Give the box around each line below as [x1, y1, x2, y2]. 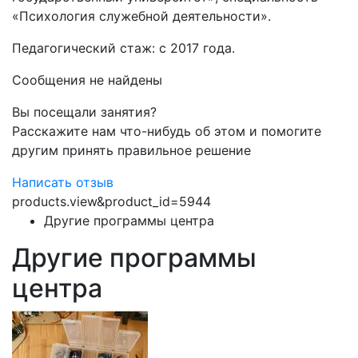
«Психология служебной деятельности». [12, 8, 271, 24]
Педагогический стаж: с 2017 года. [12, 40, 235, 56]
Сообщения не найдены [12, 72, 162, 88]
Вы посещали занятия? [12, 104, 157, 120]
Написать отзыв [12, 174, 113, 190]
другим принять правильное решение [12, 142, 251, 158]
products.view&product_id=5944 [12, 193, 211, 209]
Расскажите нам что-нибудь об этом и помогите [12, 123, 321, 139]
